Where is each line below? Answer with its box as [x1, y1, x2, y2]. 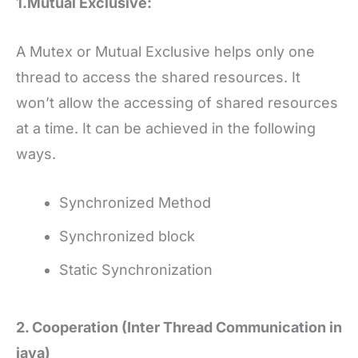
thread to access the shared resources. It [16, 69, 300, 86]
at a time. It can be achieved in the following [16, 120, 316, 137]
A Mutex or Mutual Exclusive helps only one [16, 43, 315, 61]
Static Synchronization [59, 261, 213, 278]
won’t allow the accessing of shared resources [16, 94, 338, 112]
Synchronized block [59, 227, 195, 245]
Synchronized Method [59, 193, 211, 211]
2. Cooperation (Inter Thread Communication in [16, 318, 342, 336]
